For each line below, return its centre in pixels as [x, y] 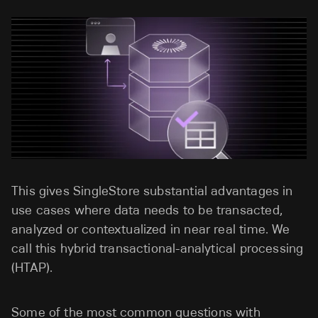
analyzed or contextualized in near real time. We [151, 229]
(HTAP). [32, 268]
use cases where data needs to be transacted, [147, 210]
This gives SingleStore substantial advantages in [152, 191]
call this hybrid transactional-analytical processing [158, 248]
